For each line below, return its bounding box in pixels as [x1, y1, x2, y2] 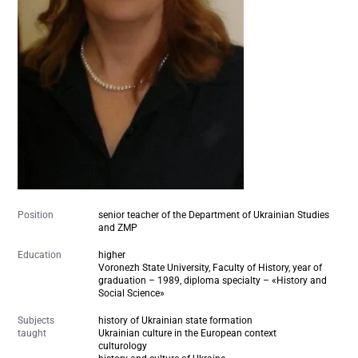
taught [18, 327, 47, 339]
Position [18, 209, 54, 221]
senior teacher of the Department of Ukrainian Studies [98, 209, 330, 221]
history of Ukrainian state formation [98, 314, 253, 326]
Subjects [18, 314, 55, 326]
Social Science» [98, 287, 165, 299]
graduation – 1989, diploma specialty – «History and [98, 274, 328, 286]
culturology [98, 340, 148, 352]
